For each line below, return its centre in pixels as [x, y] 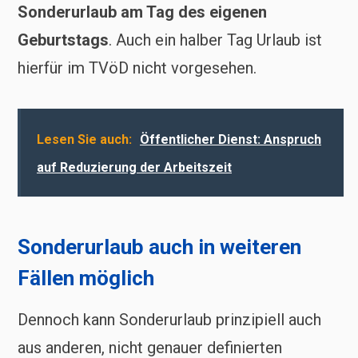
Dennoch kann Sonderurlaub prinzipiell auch [169, 320]
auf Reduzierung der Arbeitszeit [134, 167]
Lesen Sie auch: [84, 139]
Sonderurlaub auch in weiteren [159, 247]
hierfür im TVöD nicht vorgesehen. [137, 68]
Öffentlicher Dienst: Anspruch [231, 139]
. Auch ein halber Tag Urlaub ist [215, 40]
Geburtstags [63, 40]
